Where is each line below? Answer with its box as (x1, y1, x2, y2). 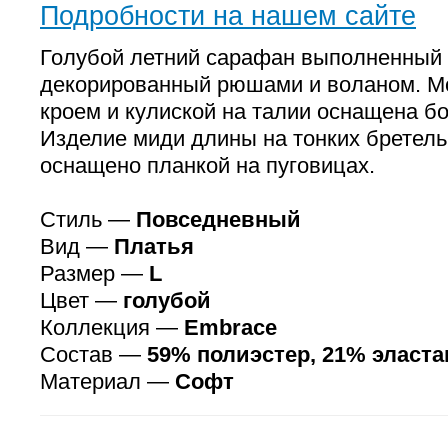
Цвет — (40, 288, 123, 313)
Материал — (40, 369, 175, 394)
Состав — (40, 342, 147, 367)
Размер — (40, 261, 149, 286)
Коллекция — (40, 315, 184, 340)
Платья (114, 234, 194, 259)
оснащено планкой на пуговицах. (40, 153, 375, 178)
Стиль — (40, 207, 136, 232)
